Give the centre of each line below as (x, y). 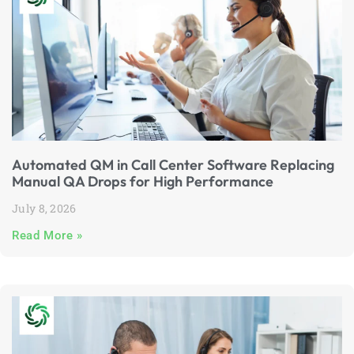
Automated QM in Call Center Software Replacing (173, 165)
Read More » (47, 235)
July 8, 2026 (44, 208)
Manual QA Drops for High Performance (143, 181)
